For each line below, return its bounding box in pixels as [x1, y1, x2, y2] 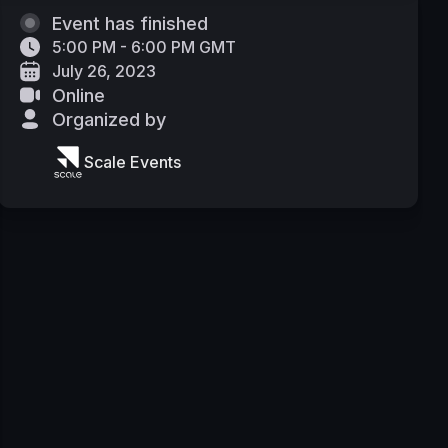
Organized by [52, 108, 166, 130]
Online [52, 84, 105, 106]
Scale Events [84, 152, 181, 172]
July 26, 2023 [52, 61, 156, 81]
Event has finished [52, 12, 208, 34]
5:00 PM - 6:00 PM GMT [52, 37, 236, 57]
